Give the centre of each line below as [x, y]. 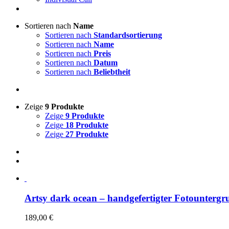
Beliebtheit [112, 72]
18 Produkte [87, 125]
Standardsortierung [128, 35]
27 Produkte [87, 134]
